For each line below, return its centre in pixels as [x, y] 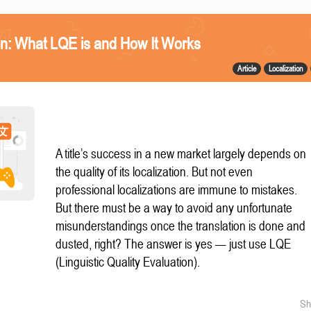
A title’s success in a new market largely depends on [181, 154]
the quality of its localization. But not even [154, 172]
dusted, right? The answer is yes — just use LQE [174, 244]
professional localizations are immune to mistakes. [177, 190]
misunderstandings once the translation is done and [181, 226]
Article [246, 69]
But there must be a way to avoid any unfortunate [174, 208]
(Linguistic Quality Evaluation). [128, 262]
